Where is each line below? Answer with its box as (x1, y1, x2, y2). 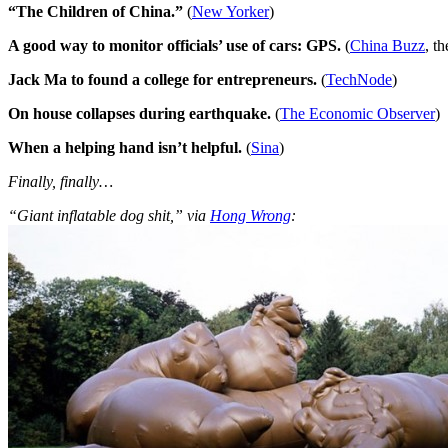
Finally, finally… (8, 172, 113, 190)
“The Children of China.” (8, 2, 183, 20)
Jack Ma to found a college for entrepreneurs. (8, 70, 317, 88)
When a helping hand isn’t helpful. (8, 138, 242, 156)
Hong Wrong (210, 206, 291, 224)
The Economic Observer (280, 104, 435, 122)
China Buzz (350, 36, 425, 54)
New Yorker (192, 2, 269, 20)
